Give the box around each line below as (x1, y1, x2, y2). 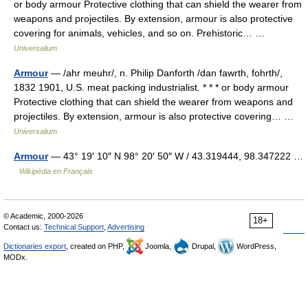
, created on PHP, (66, 242, 126, 250)
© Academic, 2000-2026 (3, 212, 83, 220)
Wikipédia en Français (19, 167, 93, 175)
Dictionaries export (3, 242, 66, 250)
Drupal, (190, 242, 218, 250)
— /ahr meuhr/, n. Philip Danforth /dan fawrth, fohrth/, (48, 67, 283, 78)
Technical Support (44, 223, 104, 231)
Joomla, (143, 242, 173, 250)
